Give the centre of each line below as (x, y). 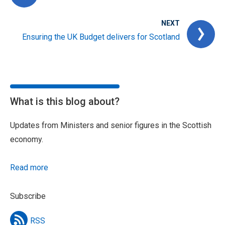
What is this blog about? (65, 102)
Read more (29, 168)
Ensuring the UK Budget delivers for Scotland (101, 37)
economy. (27, 140)
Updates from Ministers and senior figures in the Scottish (111, 126)
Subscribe (28, 196)
